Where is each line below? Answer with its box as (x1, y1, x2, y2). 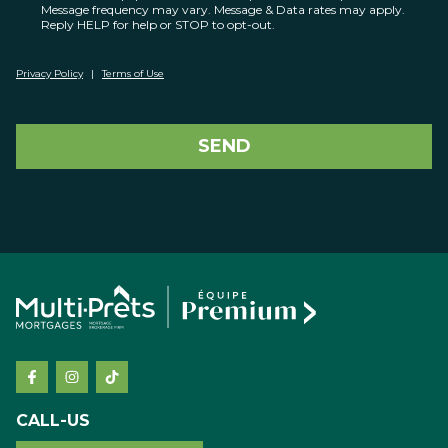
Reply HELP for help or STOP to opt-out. (41, 17, 275, 33)
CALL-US (16, 411, 90, 431)
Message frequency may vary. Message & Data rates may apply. (41, 2, 405, 18)
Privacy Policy (16, 67, 83, 81)
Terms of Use (102, 67, 164, 81)
